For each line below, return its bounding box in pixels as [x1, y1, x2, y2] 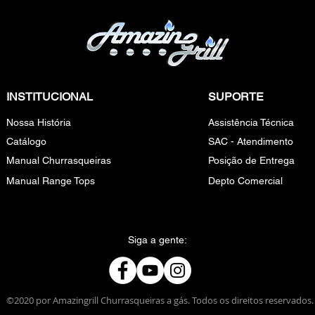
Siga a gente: [128, 234, 187, 245]
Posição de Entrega [208, 155, 295, 166]
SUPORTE [208, 90, 264, 103]
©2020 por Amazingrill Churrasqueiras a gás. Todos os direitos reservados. [6, 294, 314, 307]
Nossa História [6, 117, 71, 128]
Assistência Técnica [208, 117, 294, 128]
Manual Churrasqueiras [6, 155, 111, 166]
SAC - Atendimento [208, 136, 296, 147]
